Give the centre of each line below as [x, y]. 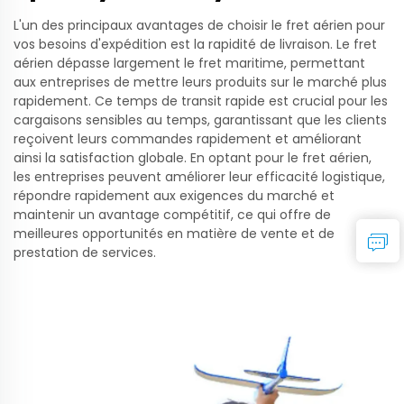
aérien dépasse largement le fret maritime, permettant [189, 63]
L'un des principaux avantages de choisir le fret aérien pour [199, 25]
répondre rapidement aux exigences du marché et [174, 195]
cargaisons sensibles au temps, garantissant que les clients [200, 119]
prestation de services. [85, 252]
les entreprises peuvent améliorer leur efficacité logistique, [199, 176]
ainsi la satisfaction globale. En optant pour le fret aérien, [193, 157]
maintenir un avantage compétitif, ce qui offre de [172, 214]
